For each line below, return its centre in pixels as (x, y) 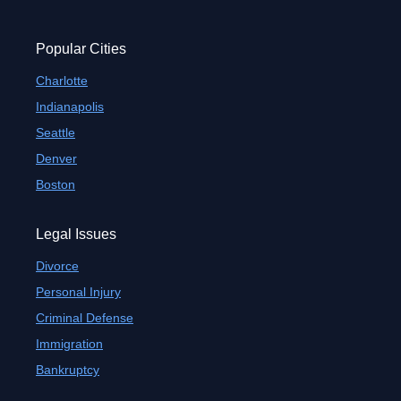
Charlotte (62, 81)
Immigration (69, 344)
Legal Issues (76, 234)
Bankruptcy (68, 370)
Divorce (57, 266)
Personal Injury (78, 292)
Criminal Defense (85, 318)
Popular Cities (81, 49)
